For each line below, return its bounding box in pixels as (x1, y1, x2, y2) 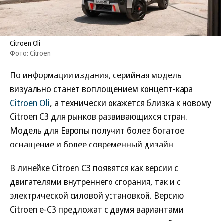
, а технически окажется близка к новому (50, 97, 211, 109)
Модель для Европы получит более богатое (10, 124, 184, 136)
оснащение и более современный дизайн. (10, 138, 175, 150)
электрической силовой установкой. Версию (10, 189, 184, 201)
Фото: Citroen (10, 48, 51, 58)
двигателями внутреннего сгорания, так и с (10, 176, 181, 187)
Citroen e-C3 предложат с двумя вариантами (10, 203, 184, 215)
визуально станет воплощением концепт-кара (10, 83, 193, 95)
